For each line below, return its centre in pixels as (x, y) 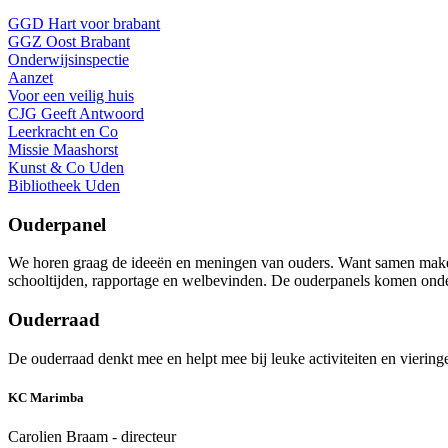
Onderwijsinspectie (68, 59)
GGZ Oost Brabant (69, 41)
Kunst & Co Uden (66, 167)
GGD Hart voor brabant (84, 23)
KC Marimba (46, 397)
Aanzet (30, 77)
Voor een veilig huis (71, 95)
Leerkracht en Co (63, 131)
